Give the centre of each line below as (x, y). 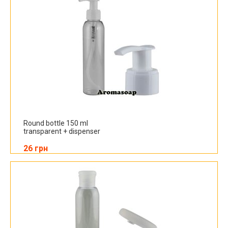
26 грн (36, 148)
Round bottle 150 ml (56, 123)
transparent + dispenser (62, 131)
